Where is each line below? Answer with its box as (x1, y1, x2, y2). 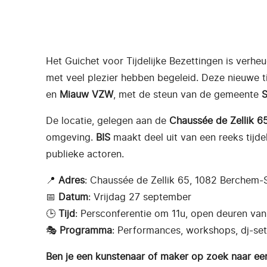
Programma (60, 224, 112, 236)
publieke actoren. (46, 148, 124, 160)
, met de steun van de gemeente (113, 88, 262, 100)
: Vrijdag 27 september (88, 191, 191, 203)
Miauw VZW (60, 88, 113, 100)
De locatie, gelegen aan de (46, 114, 169, 126)
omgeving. (46, 131, 96, 143)
